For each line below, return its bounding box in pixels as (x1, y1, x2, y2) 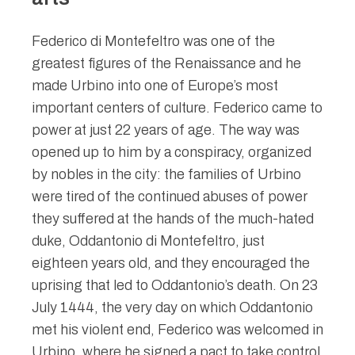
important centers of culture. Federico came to (32, 100, 323, 116)
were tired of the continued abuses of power (32, 189, 307, 205)
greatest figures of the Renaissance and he (32, 55, 301, 72)
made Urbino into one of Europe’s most (32, 78, 278, 94)
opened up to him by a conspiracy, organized (32, 144, 311, 161)
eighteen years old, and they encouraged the (32, 255, 310, 272)
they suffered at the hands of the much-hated (32, 211, 314, 227)
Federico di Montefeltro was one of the (32, 33, 275, 50)
